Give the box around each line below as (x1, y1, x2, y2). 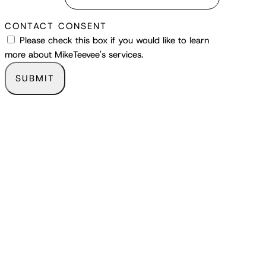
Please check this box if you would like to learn (20, 34, 210, 46)
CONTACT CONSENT (5, 20, 107, 32)
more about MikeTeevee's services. (5, 48, 144, 61)
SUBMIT (15, 72, 55, 84)
